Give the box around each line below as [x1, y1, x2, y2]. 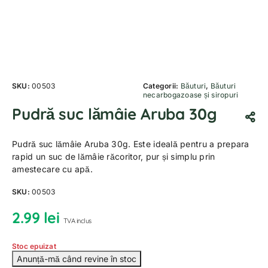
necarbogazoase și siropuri [143, 90, 239, 99]
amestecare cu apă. [12, 164, 93, 174]
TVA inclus [63, 217, 92, 225]
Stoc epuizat [12, 242, 56, 251]
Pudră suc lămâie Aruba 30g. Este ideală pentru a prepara [12, 139, 249, 149]
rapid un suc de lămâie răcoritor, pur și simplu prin [12, 151, 215, 162]
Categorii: [143, 81, 181, 90]
